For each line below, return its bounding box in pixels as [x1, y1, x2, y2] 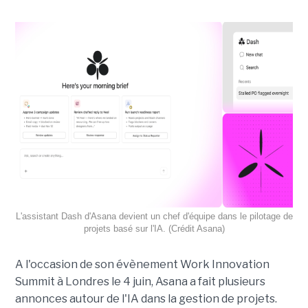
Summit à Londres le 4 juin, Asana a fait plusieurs [14, 274, 265, 288]
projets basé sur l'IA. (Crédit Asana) [83, 223, 225, 234]
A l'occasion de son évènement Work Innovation [14, 257, 269, 271]
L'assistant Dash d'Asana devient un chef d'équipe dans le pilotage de [15, 210, 293, 221]
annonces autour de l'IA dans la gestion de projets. [14, 291, 277, 305]
